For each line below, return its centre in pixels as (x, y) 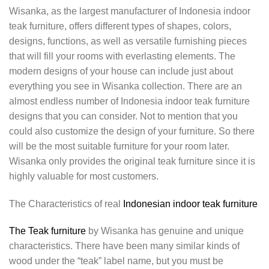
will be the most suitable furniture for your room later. (119, 146)
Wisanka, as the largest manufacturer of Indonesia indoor (130, 11)
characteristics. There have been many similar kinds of (124, 246)
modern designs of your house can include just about (121, 71)
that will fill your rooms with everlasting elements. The (122, 56)
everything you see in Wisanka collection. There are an (125, 86)
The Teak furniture (47, 231)
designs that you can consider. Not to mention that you (123, 116)
